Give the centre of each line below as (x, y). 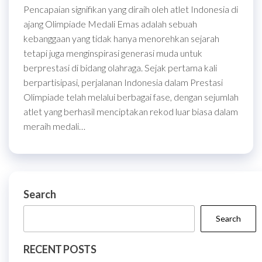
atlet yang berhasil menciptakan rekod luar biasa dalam (131, 111)
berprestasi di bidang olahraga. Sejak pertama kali (120, 67)
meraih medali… (54, 126)
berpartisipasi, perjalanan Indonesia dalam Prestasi (123, 82)
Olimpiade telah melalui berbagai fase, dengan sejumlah (131, 96)
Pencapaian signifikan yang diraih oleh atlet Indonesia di (131, 9)
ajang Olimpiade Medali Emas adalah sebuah (110, 23)
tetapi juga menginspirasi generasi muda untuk (113, 53)
